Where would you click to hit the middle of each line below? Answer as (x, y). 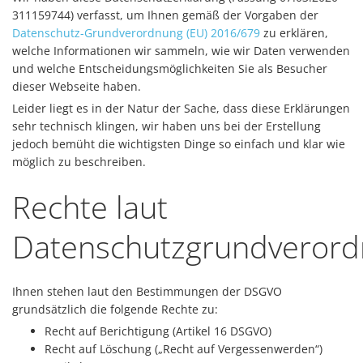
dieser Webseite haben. (77, 86)
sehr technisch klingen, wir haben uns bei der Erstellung (167, 126)
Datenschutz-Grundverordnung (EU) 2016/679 (136, 33)
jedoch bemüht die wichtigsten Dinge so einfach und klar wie (179, 144)
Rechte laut (90, 207)
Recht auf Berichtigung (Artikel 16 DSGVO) (158, 331)
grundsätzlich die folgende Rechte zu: (115, 309)
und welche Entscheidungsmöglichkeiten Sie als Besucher (170, 68)
